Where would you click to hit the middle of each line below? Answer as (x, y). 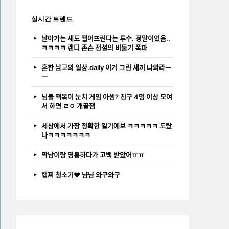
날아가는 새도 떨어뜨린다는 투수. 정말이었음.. (106, 38)
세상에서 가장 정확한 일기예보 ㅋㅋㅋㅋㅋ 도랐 (107, 125)
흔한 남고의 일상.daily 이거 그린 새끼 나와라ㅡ (106, 67)
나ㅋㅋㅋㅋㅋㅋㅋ (66, 135)
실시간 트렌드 (52, 19)
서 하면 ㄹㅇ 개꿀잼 (68, 106)
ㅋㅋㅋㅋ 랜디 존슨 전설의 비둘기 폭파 (94, 47)
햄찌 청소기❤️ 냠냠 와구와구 (81, 175)
